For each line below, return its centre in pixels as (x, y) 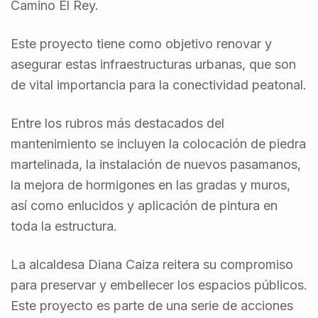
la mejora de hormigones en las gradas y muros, (150, 185)
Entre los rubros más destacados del (117, 123)
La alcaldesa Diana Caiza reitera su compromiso (152, 264)
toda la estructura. (64, 226)
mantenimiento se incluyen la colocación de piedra (158, 144)
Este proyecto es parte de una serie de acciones (152, 306)
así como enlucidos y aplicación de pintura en (144, 205)
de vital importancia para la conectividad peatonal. (159, 85)
